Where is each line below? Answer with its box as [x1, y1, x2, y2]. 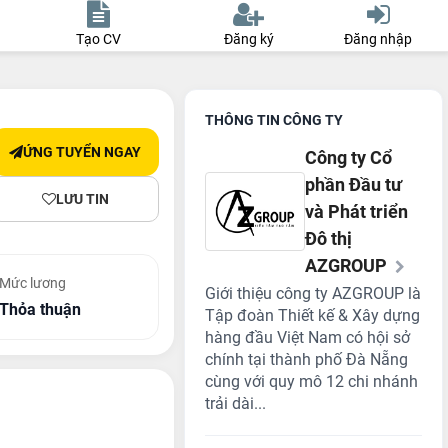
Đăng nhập [344, 31, 413, 47]
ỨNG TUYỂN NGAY [23, 144, 142, 160]
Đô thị [305, 228, 353, 249]
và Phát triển [305, 201, 409, 222]
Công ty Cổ [305, 147, 393, 168]
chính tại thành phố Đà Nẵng [205, 350, 409, 369]
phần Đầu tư [305, 174, 403, 195]
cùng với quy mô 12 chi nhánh [205, 372, 419, 391]
